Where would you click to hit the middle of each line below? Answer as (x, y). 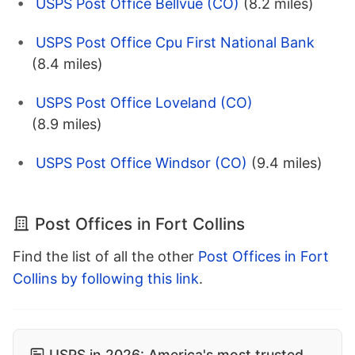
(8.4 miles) (67, 63)
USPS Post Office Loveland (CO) (144, 102)
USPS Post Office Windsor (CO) (141, 162)
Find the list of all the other (105, 256)
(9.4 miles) (287, 162)
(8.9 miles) (67, 124)
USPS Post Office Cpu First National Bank (175, 42)
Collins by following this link (106, 278)
